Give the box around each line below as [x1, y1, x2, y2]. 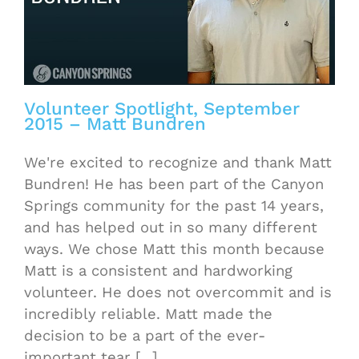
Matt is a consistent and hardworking [24, 262, 292, 280]
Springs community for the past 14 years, [24, 197, 324, 215]
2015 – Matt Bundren [24, 113, 206, 135]
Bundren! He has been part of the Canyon [24, 175, 324, 193]
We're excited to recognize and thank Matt [24, 154, 332, 171]
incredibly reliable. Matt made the [24, 305, 272, 323]
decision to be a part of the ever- [24, 327, 265, 345]
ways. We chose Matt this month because [24, 240, 325, 258]
